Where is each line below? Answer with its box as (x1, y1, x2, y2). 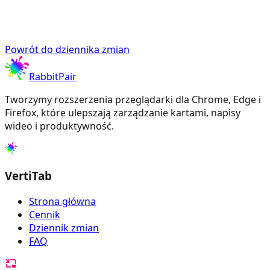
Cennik (29, 208, 60, 222)
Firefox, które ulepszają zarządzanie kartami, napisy (5, 105, 240, 119)
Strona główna (29, 195, 96, 209)
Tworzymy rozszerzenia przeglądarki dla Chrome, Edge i (5, 92, 261, 106)
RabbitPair (29, 69, 77, 83)
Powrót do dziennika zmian (5, 42, 130, 56)
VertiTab (5, 168, 52, 184)
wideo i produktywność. (5, 119, 114, 133)
